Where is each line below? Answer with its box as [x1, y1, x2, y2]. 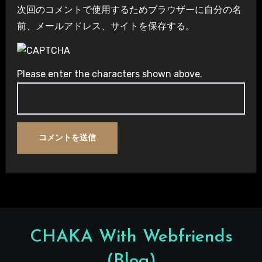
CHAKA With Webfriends [29, 228, 233, 247]
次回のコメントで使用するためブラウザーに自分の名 [16, 4, 242, 15]
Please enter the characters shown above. [16, 68, 202, 80]
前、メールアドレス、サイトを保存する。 [16, 20, 195, 32]
